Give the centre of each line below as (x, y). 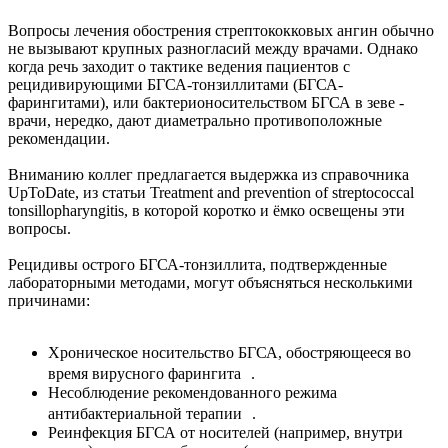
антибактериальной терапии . (152, 414)
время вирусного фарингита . (151, 374)
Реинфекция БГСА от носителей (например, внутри (225, 433)
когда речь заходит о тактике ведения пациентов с (179, 67)
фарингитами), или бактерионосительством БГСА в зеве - (206, 103)
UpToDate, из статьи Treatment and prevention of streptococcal (211, 193)
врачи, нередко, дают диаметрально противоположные (195, 121)
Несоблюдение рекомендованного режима (192, 393)
